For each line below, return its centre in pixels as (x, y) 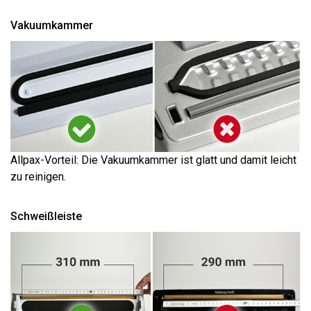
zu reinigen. (38, 176)
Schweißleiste (46, 216)
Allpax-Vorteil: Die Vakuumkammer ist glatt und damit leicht (153, 160)
